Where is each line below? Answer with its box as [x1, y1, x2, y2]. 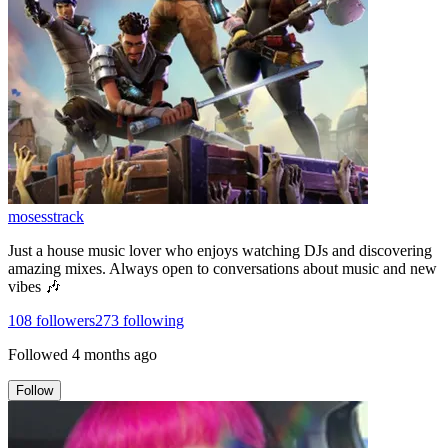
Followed [8, 345, 68, 363]
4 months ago [72, 345, 157, 363]
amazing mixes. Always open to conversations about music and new [8, 259, 437, 277]
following [119, 311, 184, 329]
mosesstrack [8, 207, 84, 225]
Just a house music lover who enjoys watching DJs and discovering [8, 241, 432, 259]
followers [32, 311, 95, 329]
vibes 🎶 [8, 277, 61, 295]
